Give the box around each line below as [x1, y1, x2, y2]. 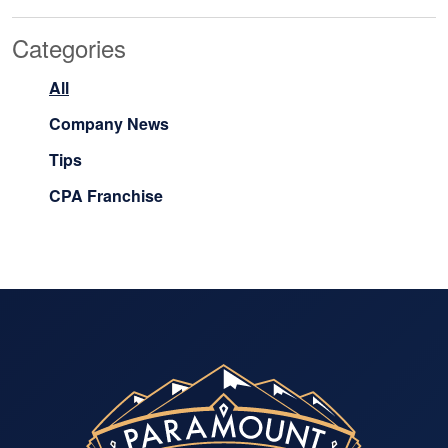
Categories [12, 29, 126, 65]
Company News [49, 111, 169, 135]
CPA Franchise [49, 183, 163, 207]
